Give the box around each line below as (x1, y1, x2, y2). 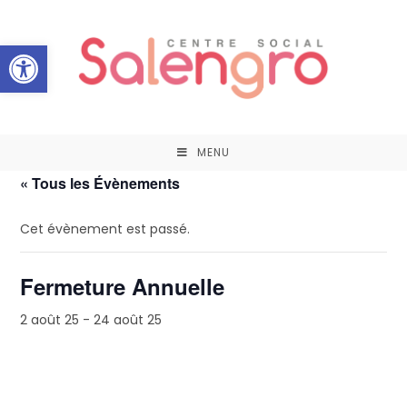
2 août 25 (20, 311, 80, 330)
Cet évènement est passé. (20, 220, 191, 239)
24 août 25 (94, 311, 163, 330)
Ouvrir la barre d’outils (8, 33, 319, 74)
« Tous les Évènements (20, 173, 181, 194)
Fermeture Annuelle (20, 271, 225, 303)
